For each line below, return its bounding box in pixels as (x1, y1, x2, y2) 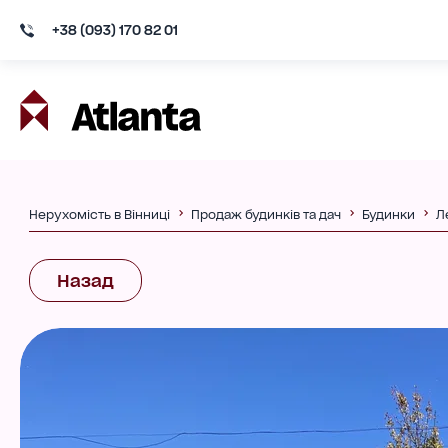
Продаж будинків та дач (190, 206, 341, 222)
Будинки (361, 206, 415, 222)
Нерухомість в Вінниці (28, 206, 170, 222)
